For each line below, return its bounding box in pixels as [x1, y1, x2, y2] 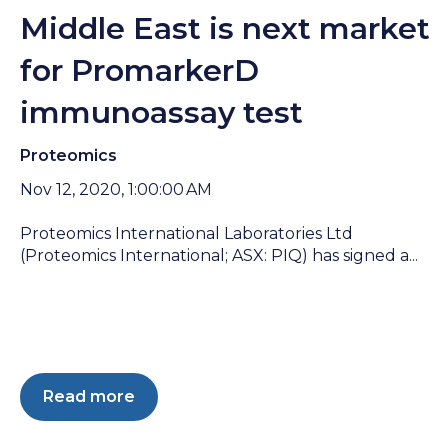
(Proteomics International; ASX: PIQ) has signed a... [20, 245, 418, 265]
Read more [43, 387, 135, 407]
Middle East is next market [20, 10, 430, 48]
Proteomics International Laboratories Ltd [20, 223, 353, 243]
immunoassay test [20, 94, 303, 132]
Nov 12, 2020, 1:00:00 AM [20, 179, 212, 199]
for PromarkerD [20, 52, 259, 90]
